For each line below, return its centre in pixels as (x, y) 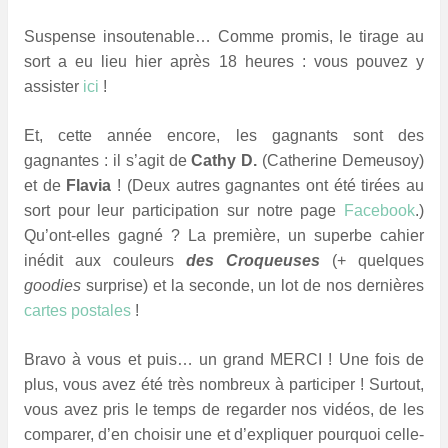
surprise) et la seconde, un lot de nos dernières (255, 285)
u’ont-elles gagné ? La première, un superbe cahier (230, 235)
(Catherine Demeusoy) (340, 160)
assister (53, 86)
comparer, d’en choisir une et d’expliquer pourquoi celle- (224, 434)
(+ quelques (372, 260)
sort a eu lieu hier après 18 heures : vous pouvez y (224, 61)
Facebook (379, 210)
